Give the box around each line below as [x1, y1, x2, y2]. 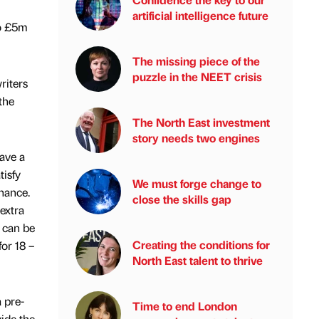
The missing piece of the [132, 53, 260, 68]
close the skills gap [132, 192, 231, 206]
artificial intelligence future [132, 8, 268, 23]
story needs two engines [132, 130, 260, 145]
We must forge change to [132, 176, 261, 191]
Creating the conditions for [132, 237, 270, 252]
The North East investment [132, 115, 270, 130]
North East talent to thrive [132, 253, 263, 268]
